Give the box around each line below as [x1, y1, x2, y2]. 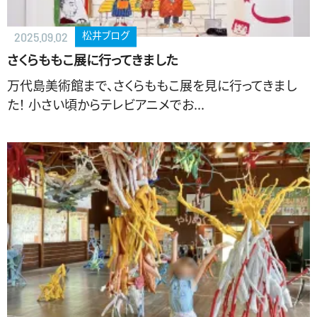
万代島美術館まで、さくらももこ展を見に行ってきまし [7, 76, 296, 95]
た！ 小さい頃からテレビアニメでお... [7, 95, 204, 114]
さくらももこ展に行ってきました [7, 50, 178, 69]
